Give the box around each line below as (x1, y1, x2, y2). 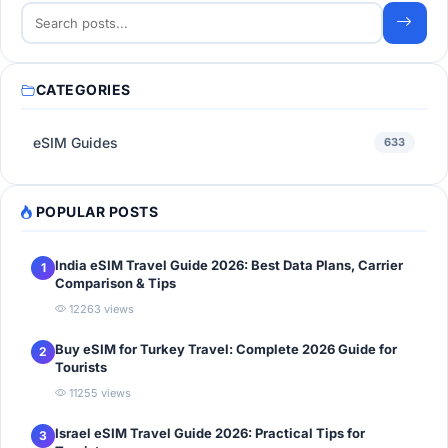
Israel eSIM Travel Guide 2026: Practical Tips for (55, 424, 365, 441)
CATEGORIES (35, 80, 131, 98)
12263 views (66, 301, 134, 316)
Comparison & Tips (55, 274, 176, 291)
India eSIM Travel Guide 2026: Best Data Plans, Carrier (55, 256, 403, 273)
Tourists (55, 358, 107, 375)
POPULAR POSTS (35, 202, 158, 220)
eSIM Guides (33, 133, 118, 151)
